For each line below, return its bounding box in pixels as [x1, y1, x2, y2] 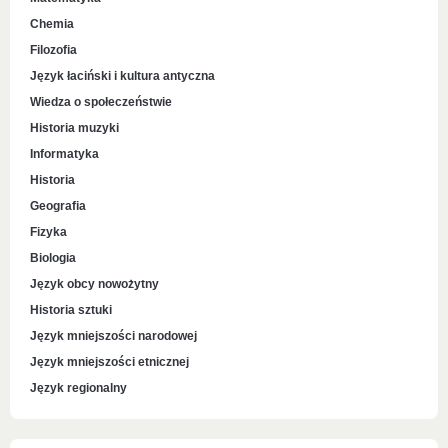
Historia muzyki [30, 121, 119, 135]
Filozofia [30, 43, 77, 57]
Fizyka [30, 225, 67, 239]
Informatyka [30, 147, 99, 161]
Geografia [30, 199, 86, 213]
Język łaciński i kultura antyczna [30, 69, 215, 83]
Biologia [30, 251, 76, 265]
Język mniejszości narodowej [30, 329, 197, 343]
